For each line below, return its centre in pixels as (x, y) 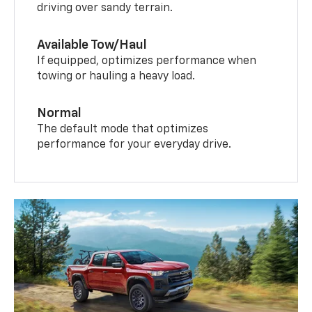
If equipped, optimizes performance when (147, 61)
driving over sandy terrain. (105, 8)
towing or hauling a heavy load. (116, 76)
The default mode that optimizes (123, 129)
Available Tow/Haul (92, 45)
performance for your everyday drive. (134, 145)
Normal (59, 113)
